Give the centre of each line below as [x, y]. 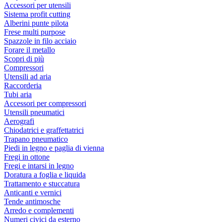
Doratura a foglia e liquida [45, 175]
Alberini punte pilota [36, 23]
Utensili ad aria [28, 77]
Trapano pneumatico [36, 139]
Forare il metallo [29, 50]
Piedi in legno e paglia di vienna [54, 148]
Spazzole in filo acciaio [40, 41]
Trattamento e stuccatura [42, 184]
